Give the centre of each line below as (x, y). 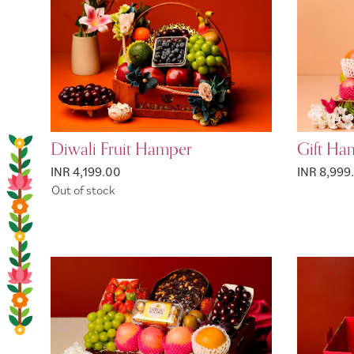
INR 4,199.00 (86, 171)
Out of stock (83, 189)
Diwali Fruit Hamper (121, 149)
